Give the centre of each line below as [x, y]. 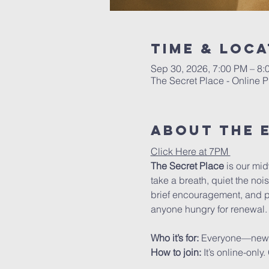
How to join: [177, 252]
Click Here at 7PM [190, 151]
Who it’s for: [176, 238]
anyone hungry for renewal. [209, 209]
